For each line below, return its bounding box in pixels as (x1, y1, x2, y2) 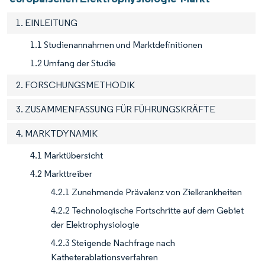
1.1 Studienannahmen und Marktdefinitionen (30, 39, 202, 51)
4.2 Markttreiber (30, 168, 92, 180)
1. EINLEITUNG (16, 17, 77, 29)
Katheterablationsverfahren (51, 251, 158, 263)
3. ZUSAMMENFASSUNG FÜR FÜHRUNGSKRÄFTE (16, 104, 215, 115)
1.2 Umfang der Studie (30, 57, 116, 69)
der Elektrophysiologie (51, 219, 140, 231)
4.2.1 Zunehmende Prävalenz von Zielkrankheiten (51, 186, 242, 198)
